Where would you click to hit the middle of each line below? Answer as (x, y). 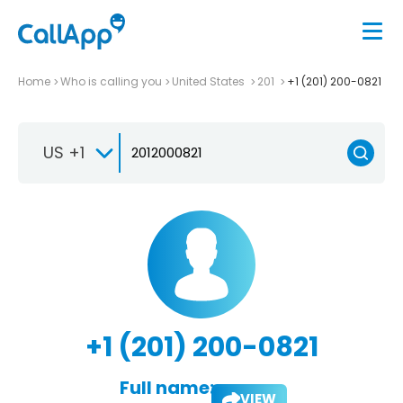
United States (210, 81)
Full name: (166, 387)
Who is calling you (111, 81)
